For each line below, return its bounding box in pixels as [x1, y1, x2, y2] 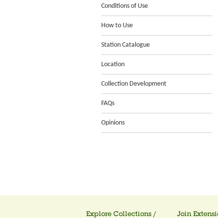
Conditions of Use [101, 2, 148, 10]
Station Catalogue [101, 41, 150, 49]
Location [101, 61, 125, 68]
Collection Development [101, 80, 166, 88]
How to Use [101, 22, 133, 29]
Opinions [101, 119, 125, 127]
